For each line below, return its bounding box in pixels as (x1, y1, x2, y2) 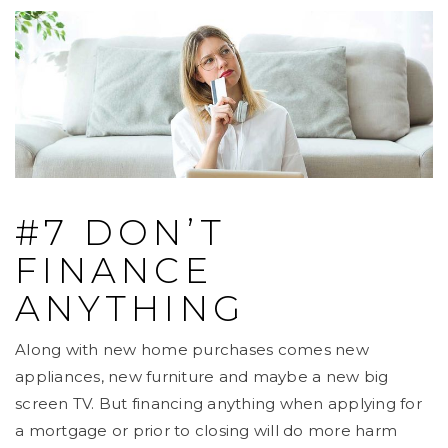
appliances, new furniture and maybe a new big (15, 367, 389, 387)
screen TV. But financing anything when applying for (15, 394, 422, 414)
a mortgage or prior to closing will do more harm (15, 421, 397, 441)
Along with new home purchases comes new (15, 340, 369, 360)
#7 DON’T (15, 211, 226, 255)
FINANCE (15, 249, 213, 293)
